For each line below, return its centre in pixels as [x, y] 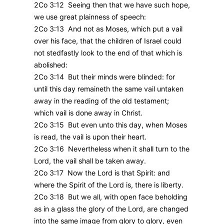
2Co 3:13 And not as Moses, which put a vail [108, 28]
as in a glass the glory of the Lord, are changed [111, 208]
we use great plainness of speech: [90, 16]
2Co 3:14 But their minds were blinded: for [104, 76]
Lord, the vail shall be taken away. [90, 160]
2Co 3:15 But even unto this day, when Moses [110, 124]
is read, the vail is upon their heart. [90, 136]
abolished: [51, 64]
